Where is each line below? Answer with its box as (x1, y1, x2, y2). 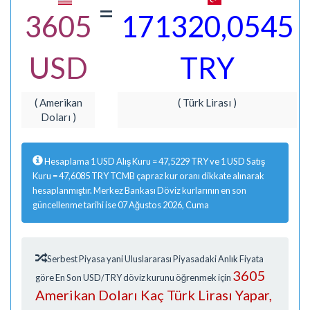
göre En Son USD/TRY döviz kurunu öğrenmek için (35, 271, 232, 283)
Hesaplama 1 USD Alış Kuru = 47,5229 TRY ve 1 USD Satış (43, 155, 265, 167)
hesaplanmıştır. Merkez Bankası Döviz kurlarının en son (33, 184, 246, 196)
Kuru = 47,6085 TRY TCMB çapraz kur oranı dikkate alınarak (33, 170, 264, 181)
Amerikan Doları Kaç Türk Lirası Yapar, (35, 286, 272, 303)
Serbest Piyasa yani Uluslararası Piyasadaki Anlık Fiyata (46, 253, 264, 264)
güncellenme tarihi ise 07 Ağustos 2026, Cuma (33, 199, 209, 210)
